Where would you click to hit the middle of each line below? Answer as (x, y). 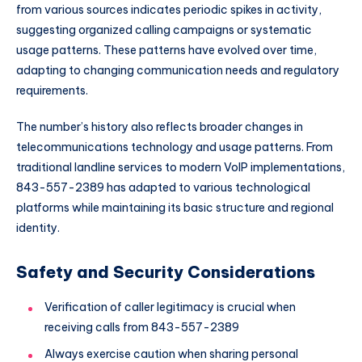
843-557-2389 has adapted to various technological (163, 188)
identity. (38, 228)
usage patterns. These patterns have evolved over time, (166, 50)
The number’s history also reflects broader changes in (160, 127)
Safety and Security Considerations (166, 271)
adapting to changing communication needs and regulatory (178, 70)
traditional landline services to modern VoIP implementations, (181, 168)
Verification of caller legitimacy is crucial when (170, 307)
